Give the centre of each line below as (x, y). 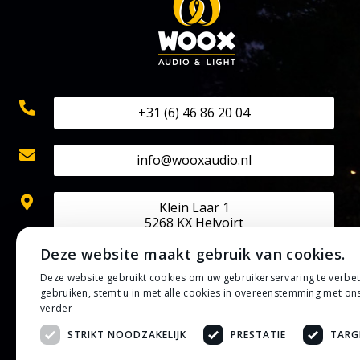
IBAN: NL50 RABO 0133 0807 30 (145, 305)
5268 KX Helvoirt (194, 223)
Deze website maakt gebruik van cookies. (193, 254)
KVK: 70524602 (97, 265)
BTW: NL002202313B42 (122, 285)
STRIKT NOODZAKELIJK (127, 334)
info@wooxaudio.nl (194, 160)
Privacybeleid (89, 346)
